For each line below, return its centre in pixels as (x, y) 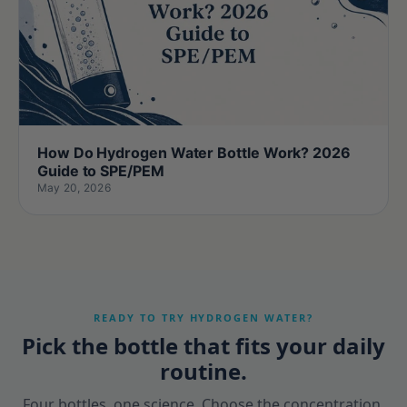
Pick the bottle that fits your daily (203, 346)
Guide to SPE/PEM (101, 171)
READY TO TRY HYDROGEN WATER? (203, 318)
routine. (203, 372)
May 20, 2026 (74, 188)
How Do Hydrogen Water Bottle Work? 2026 (194, 153)
